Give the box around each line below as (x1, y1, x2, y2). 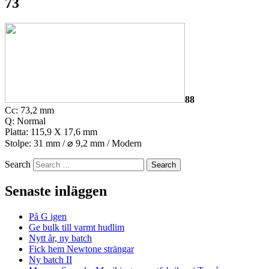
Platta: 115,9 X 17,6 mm (5, 127, 97, 138)
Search (5, 159, 31, 170)
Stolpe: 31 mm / (5, 138, 67, 149)
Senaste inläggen (5, 183, 107, 199)
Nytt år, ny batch (29, 233, 92, 244)
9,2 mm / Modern (73, 138, 142, 149)
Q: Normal (5, 116, 46, 127)
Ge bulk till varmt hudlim (29, 222, 124, 233)
